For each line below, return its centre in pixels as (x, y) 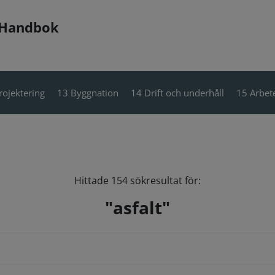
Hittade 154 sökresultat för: (137, 180)
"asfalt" (137, 207)
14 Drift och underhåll (177, 93)
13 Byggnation (87, 93)
